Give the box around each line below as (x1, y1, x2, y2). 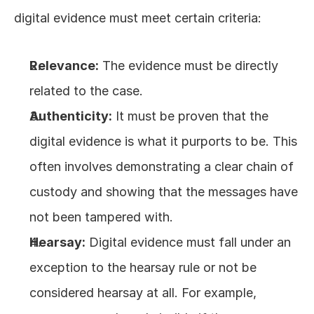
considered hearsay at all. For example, (29, 285, 257, 300)
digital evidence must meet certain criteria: (14, 11, 261, 25)
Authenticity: (29, 109, 112, 123)
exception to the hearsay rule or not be (29, 260, 257, 275)
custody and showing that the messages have (29, 184, 298, 199)
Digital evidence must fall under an (86, 235, 291, 250)
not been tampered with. (29, 210, 173, 224)
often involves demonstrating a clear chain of (29, 159, 294, 174)
